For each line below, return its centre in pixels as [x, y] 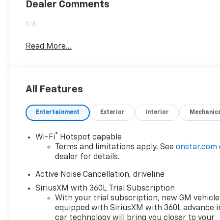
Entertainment [58, 112]
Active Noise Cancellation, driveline [100, 175]
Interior [157, 112]
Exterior [113, 112]
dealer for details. [88, 157]
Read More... [49, 47]
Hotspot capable [90, 137]
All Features [54, 89]
